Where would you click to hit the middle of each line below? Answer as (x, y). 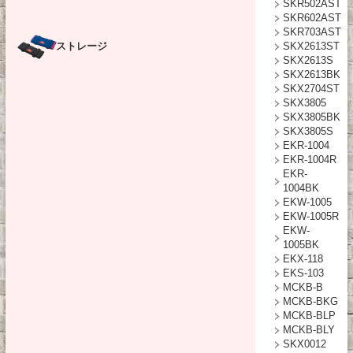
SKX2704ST (311, 89)
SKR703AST (312, 32)
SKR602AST (312, 18)
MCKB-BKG (310, 301)
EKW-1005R (311, 216)
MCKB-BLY (309, 330)
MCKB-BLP (309, 316)
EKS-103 (303, 273)
